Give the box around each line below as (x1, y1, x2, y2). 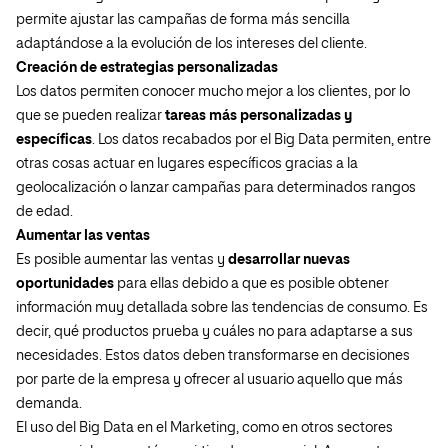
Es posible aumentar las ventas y (16, 253, 228, 267)
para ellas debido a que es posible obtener (114, 277, 389, 291)
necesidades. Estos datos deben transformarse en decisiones (16, 349, 410, 363)
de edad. (16, 205, 73, 219)
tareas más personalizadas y (165, 109, 352, 123)
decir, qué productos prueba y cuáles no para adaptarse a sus (16, 325, 413, 339)
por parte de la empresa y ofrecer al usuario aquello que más (16, 373, 403, 387)
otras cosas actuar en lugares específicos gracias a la (16, 157, 358, 171)
